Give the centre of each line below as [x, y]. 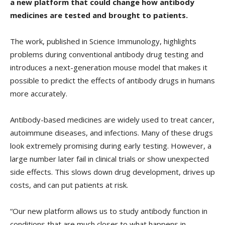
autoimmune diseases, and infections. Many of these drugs [111, 133]
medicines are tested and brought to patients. [99, 15]
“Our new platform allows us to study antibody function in [109, 211]
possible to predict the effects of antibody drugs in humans [113, 81]
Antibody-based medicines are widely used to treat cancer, [112, 120]
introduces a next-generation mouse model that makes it [109, 68]
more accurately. [39, 94]
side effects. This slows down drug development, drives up [113, 172]
